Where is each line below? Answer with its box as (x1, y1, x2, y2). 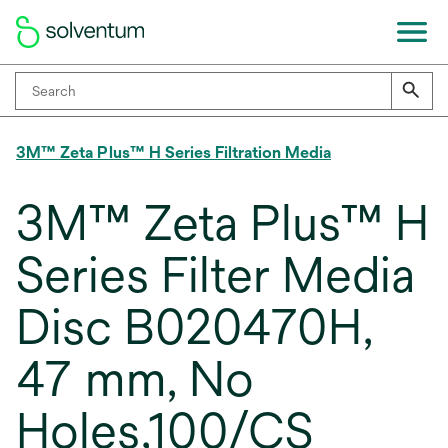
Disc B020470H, (16, 299, 373, 355)
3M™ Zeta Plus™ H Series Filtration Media (16, 143, 331, 162)
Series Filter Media (16, 247, 415, 303)
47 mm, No (16, 351, 254, 407)
